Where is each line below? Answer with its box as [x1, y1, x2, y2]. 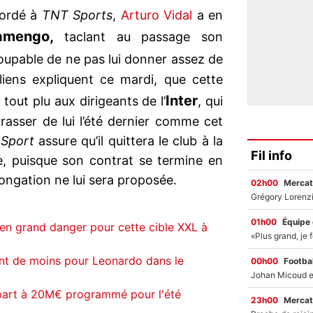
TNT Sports [41, 8, 113, 23]
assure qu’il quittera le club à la [34, 133, 224, 149]
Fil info [251, 147, 292, 163]
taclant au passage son [53, 29, 224, 45]
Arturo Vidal [120, 8, 193, 23]
